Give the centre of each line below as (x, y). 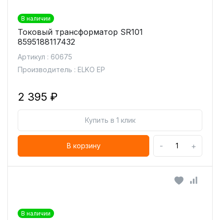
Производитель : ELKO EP (61, 69)
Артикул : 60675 (45, 57)
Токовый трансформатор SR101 (80, 32)
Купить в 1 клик (110, 120)
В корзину (83, 146)
